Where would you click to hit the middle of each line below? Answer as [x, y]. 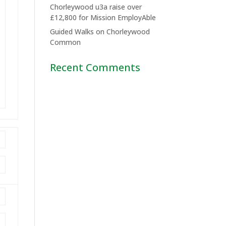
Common [65, 42]
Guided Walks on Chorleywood [100, 32]
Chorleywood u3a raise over [96, 7]
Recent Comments [95, 67]
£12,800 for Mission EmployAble [103, 17]
